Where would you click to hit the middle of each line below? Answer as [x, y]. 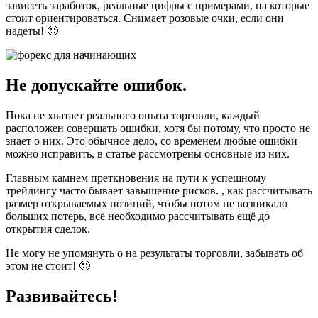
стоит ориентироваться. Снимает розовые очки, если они [145, 18]
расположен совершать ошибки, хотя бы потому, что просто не [158, 128]
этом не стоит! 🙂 [48, 265]
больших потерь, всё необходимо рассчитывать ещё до [138, 216]
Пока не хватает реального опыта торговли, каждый [133, 115]
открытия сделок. [48, 229]
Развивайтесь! [62, 296]
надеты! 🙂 [32, 31]
